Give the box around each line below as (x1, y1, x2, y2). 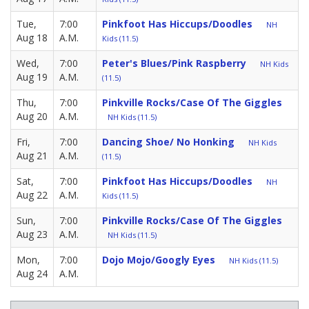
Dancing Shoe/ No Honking (102, 135, 235, 149)
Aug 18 (17, 31, 48, 45)
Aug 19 (17, 70, 48, 84)
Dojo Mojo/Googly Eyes (102, 253, 215, 267)
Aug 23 (17, 228, 48, 241)
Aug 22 (17, 188, 48, 202)
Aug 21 (17, 149, 48, 163)
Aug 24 (17, 267, 48, 281)
